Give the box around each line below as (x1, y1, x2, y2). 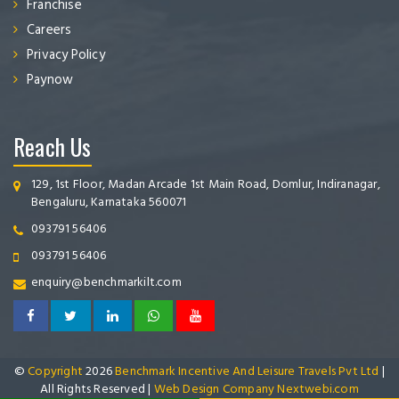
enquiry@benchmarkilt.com (31, 272, 182, 293)
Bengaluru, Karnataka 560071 (31, 191, 187, 213)
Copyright (28, 361, 84, 382)
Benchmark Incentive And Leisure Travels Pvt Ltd (115, 361, 379, 382)
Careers (27, 19, 72, 42)
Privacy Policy (27, 44, 105, 67)
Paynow (27, 69, 74, 92)
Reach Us (13, 129, 92, 165)
